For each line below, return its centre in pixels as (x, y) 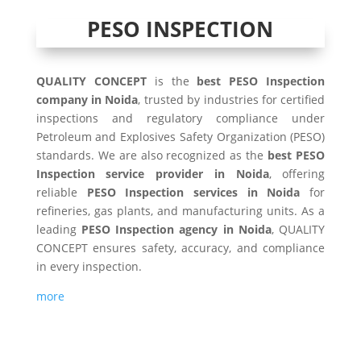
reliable (61, 193)
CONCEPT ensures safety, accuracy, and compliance (180, 248)
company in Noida (87, 100)
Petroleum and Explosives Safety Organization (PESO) (180, 137)
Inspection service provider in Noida (152, 174)
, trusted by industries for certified (232, 100)
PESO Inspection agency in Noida (176, 230)
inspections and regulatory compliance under (180, 118)
